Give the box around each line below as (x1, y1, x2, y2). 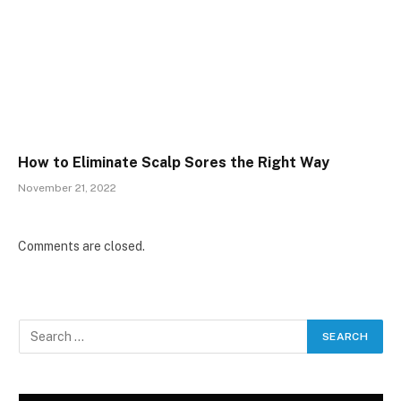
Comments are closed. (18, 238, 145, 253)
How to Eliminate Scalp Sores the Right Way (18, 153, 333, 171)
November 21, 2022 (18, 181, 116, 194)
